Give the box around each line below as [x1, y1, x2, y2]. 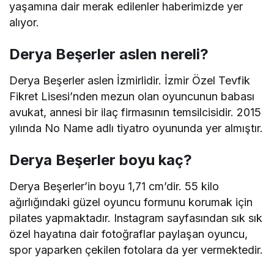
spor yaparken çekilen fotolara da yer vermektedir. [9, 243, 264, 256]
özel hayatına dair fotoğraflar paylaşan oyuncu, [9, 227, 248, 240]
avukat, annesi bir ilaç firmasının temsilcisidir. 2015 [9, 105, 262, 119]
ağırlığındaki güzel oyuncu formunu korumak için [9, 195, 253, 209]
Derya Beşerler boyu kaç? [9, 150, 192, 169]
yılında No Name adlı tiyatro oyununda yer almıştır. [9, 121, 264, 135]
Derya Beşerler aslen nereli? [9, 45, 209, 63]
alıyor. [9, 15, 39, 29]
